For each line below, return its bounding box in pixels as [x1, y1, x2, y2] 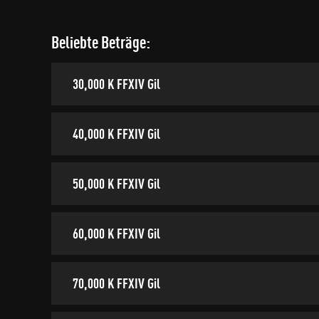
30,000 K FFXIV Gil [73, 75, 160, 92]
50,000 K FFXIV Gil [73, 175, 160, 192]
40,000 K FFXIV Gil [73, 125, 160, 142]
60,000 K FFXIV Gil [73, 225, 160, 241]
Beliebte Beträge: [51, 32, 150, 52]
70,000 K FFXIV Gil [73, 275, 160, 291]
